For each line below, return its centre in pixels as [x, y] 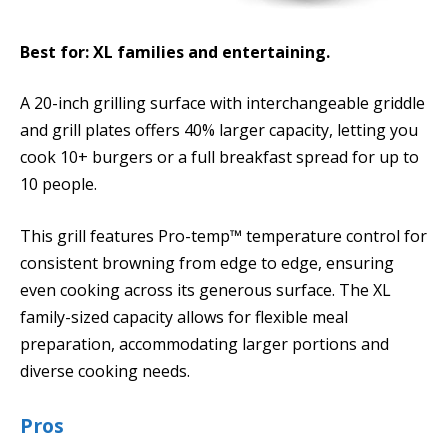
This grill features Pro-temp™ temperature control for [223, 235]
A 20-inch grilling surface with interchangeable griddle [222, 103]
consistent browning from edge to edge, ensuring [207, 262]
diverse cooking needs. [105, 370]
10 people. [58, 184]
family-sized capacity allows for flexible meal [184, 316]
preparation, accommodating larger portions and [204, 343]
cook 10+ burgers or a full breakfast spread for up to [219, 157]
